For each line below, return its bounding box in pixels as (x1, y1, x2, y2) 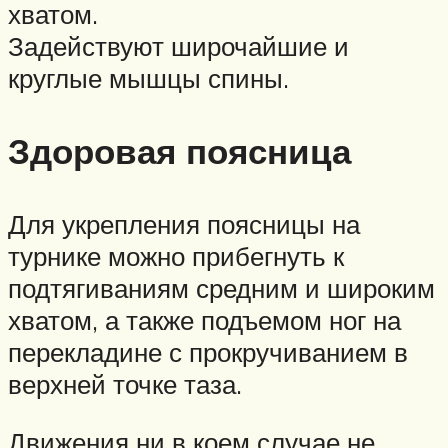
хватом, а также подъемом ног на (8, 304, 401, 337)
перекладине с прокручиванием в (8, 336, 408, 369)
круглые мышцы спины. (8, 62, 289, 95)
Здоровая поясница (8, 129, 351, 174)
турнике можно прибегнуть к (8, 240, 344, 273)
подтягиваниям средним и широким (8, 272, 435, 305)
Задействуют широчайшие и (8, 30, 349, 63)
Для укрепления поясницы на (8, 208, 360, 241)
